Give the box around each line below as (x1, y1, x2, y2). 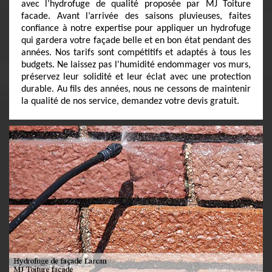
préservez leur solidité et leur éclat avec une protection (21, 72, 251, 82)
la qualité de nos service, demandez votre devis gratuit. (21, 97, 239, 106)
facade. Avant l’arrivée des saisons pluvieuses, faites (21, 12, 251, 21)
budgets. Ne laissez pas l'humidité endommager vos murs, (21, 60, 251, 70)
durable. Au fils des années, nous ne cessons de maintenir (21, 84, 251, 94)
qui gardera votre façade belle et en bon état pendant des (21, 36, 251, 46)
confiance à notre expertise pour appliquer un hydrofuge (21, 24, 251, 33)
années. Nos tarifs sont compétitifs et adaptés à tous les (21, 48, 251, 58)
